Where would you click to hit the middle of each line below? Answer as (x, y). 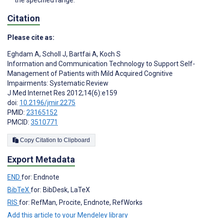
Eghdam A (23, 54)
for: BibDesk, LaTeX (60, 190)
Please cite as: (31, 37)
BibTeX (19, 190)
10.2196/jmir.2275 (47, 102)
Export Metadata (41, 159)
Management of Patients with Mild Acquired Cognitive (90, 73)
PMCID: (19, 122)
